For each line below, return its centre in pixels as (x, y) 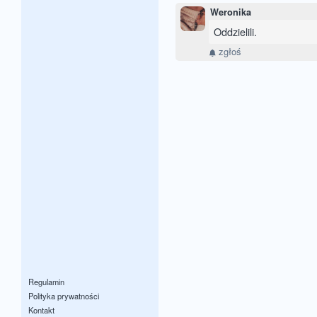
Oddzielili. (235, 32)
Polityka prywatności (64, 296)
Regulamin (46, 282)
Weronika (231, 12)
